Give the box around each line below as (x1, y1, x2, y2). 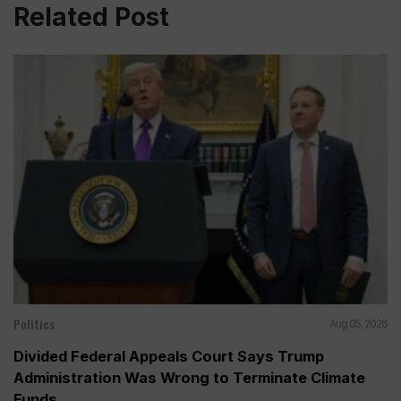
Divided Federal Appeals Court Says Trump (13, 346, 324, 365)
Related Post (13, 2, 169, 32)
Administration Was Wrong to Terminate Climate (13, 368, 365, 387)
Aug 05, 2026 (329, 316, 388, 330)
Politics (13, 313, 55, 333)
